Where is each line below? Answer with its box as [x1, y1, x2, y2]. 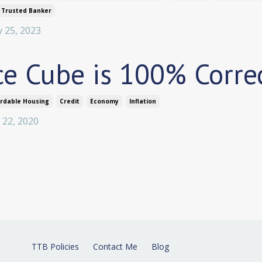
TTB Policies [32, 241, 79, 253]
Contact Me [93, 241, 137, 253]
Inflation [129, 97, 156, 106]
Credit [60, 97, 80, 106]
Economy [90, 97, 119, 106]
